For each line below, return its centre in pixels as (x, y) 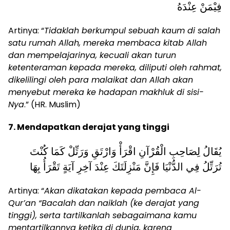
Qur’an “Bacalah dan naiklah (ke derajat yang (104, 203)
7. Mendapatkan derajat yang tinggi (89, 127)
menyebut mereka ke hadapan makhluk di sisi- (106, 92)
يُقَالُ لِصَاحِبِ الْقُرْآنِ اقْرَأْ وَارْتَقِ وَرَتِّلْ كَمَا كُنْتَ (126, 151)
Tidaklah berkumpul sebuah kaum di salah (132, 30)
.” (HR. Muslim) (52, 104)
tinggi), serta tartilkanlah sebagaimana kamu (102, 215)
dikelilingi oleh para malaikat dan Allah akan (101, 80)
